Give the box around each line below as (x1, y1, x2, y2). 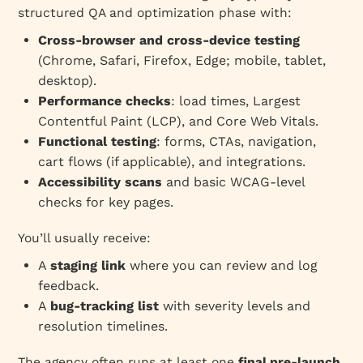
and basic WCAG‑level (162, 173, 305, 190)
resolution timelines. (38, 318, 169, 334)
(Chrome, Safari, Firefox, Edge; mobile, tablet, (38, 52, 327, 68)
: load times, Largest (171, 92, 301, 109)
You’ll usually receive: (18, 229, 152, 246)
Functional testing (38, 133, 157, 149)
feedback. (38, 277, 100, 293)
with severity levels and (159, 297, 311, 314)
